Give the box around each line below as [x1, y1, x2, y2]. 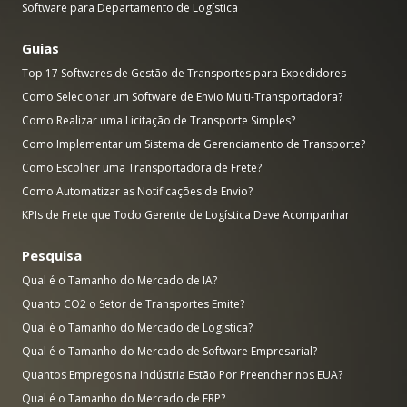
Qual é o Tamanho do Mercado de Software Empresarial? [22, 343, 317, 360]
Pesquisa [22, 246, 82, 265]
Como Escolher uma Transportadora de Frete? [22, 160, 262, 176]
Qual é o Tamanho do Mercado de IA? [22, 273, 217, 289]
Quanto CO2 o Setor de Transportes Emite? [22, 296, 244, 313]
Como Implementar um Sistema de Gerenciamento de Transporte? [22, 136, 365, 153]
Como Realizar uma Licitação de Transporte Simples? [22, 113, 295, 129]
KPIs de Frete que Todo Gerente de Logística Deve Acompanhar [22, 207, 350, 223]
